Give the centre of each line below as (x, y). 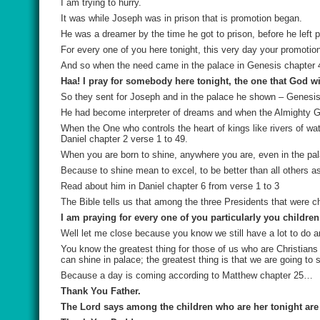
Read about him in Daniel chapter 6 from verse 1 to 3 (170, 186)
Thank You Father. (101, 291)
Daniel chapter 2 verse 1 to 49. (124, 139)
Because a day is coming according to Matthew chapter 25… (187, 275)
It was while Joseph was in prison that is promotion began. (181, 18)
